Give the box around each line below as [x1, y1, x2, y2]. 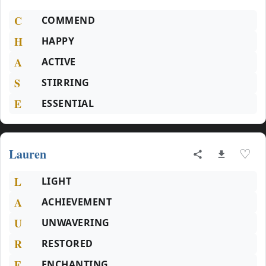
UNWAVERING [42, 216, 110, 229]
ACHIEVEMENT [42, 195, 112, 208]
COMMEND [42, 14, 96, 27]
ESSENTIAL [42, 97, 94, 110]
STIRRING [42, 76, 90, 89]
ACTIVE [42, 55, 76, 68]
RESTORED [42, 237, 93, 250]
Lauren [9, 145, 46, 163]
